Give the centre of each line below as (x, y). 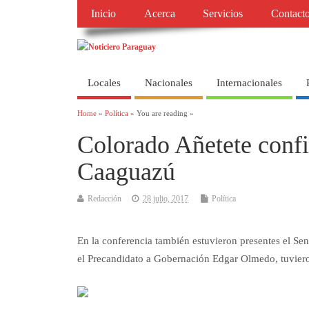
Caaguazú (126, 172)
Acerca (159, 14)
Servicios (223, 14)
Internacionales (249, 82)
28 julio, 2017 (166, 199)
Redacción (104, 199)
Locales (104, 82)
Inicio (104, 14)
